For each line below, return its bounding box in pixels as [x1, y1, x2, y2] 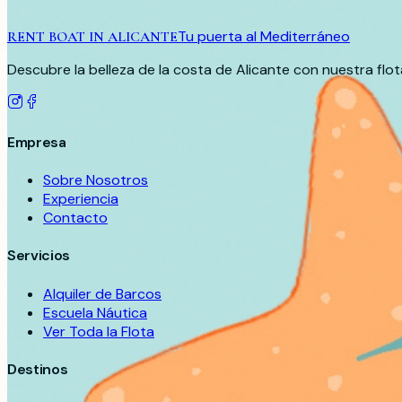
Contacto [43, 208, 108, 228]
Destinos [7, 359, 68, 379]
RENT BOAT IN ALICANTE [7, 27, 178, 46]
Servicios [7, 246, 71, 266]
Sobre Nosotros [43, 170, 148, 190]
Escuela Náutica [43, 302, 147, 322]
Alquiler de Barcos [43, 284, 162, 303]
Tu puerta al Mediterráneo [178, 26, 350, 46]
